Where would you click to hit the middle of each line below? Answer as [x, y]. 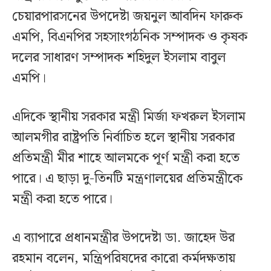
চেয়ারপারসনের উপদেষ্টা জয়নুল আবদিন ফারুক [127, 16]
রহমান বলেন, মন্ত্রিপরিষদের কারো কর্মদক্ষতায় [124, 258]
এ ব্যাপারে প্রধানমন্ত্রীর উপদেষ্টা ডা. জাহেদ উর [123, 238]
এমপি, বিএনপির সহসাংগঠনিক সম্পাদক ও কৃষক [130, 37]
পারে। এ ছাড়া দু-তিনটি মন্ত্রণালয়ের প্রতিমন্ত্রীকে [127, 178]
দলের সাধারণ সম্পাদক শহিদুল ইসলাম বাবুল [119, 57]
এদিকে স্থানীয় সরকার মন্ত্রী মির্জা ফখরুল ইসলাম [129, 117]
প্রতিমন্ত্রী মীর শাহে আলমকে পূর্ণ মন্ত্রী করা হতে [126, 158]
